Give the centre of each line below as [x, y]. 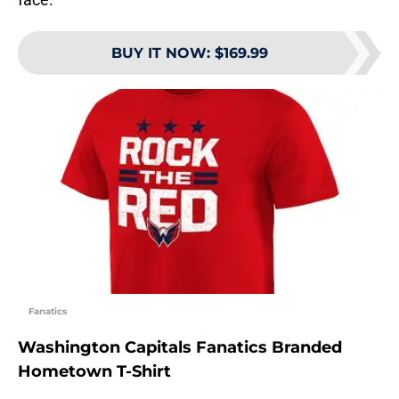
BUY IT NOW [159, 53]
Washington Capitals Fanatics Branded [180, 348]
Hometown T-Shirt [94, 372]
